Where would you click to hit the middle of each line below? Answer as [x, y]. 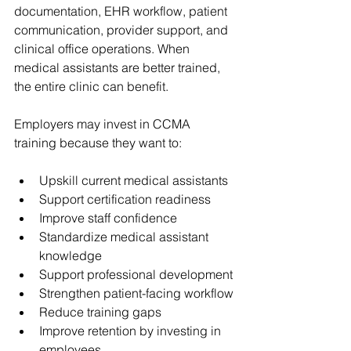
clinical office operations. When [103, 48]
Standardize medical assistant [125, 236]
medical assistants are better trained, [119, 67]
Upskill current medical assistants [134, 180]
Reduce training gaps [100, 311]
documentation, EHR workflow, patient [122, 11]
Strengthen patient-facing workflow [136, 293]
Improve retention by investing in [132, 330]
